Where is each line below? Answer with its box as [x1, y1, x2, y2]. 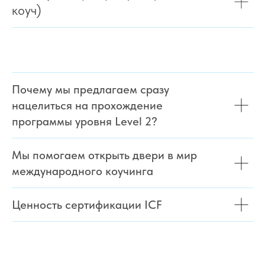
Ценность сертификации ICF [12, 198, 162, 212]
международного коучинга [12, 164, 153, 178]
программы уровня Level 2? [12, 114, 157, 128]
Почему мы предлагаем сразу [12, 82, 169, 96]
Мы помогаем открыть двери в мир [12, 148, 197, 162]
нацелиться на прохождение [12, 98, 163, 112]
